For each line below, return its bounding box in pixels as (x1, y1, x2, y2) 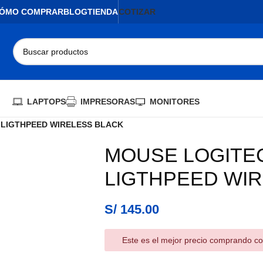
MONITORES (149, 96, 200, 106)
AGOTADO (48, 147, 84, 155)
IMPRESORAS (80, 96, 135, 106)
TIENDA (87, 6, 118, 16)
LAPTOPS (26, 96, 66, 106)
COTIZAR (119, 7, 156, 16)
